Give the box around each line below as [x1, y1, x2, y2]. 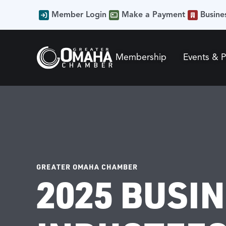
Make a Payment [122, 10, 185, 20]
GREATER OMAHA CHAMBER [36, 161, 138, 171]
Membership [116, 51, 167, 63]
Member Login [51, 10, 106, 20]
